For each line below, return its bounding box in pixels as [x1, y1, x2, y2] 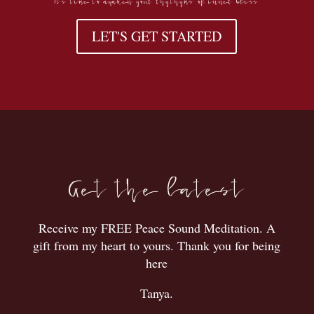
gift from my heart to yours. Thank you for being [33, 237, 281, 254]
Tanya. [140, 285, 174, 301]
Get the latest [69, 163, 245, 201]
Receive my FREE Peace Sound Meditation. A [38, 219, 275, 236]
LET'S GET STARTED [92, 27, 222, 46]
